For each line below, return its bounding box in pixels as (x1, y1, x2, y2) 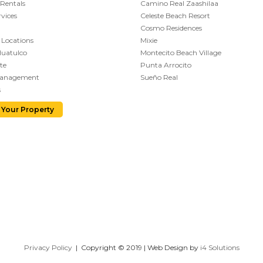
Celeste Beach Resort (140, 11, 210, 21)
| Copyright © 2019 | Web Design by (72, 243, 200, 252)
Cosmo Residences (140, 23, 202, 33)
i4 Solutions (200, 243, 240, 252)
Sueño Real (140, 73, 178, 82)
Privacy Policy (23, 243, 72, 252)
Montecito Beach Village (140, 48, 221, 58)
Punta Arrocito (140, 60, 191, 70)
